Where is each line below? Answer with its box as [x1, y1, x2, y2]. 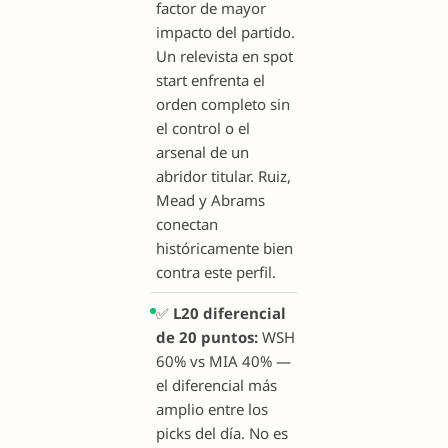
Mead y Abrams [156, 190, 265, 211]
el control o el [156, 118, 250, 139]
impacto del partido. [156, 22, 295, 43]
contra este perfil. [156, 262, 276, 283]
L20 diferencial [173, 302, 286, 323]
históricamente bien [156, 238, 293, 259]
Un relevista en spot [156, 46, 293, 67]
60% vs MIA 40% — [156, 350, 291, 371]
